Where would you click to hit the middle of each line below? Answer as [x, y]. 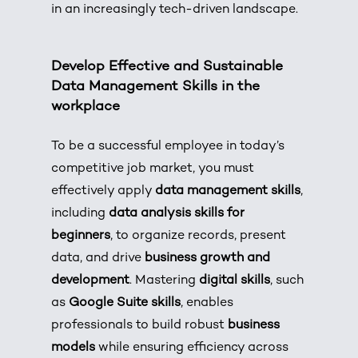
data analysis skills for [177, 213]
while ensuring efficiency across [192, 348]
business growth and [208, 258]
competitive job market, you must [153, 169]
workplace [86, 106]
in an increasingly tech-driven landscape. [175, 10]
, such [287, 280]
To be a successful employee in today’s [168, 146]
